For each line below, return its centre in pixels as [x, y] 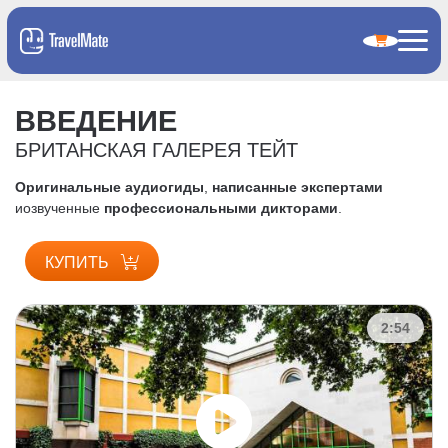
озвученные [63, 207]
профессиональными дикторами [221, 207]
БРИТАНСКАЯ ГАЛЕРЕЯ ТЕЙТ [156, 149]
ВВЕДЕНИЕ [96, 120]
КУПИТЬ [79, 262]
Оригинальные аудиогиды [109, 186]
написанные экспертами [297, 186]
